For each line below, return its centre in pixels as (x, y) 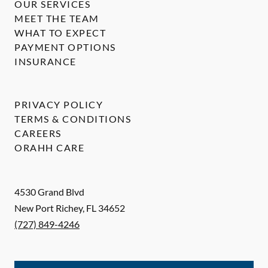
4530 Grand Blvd (49, 192)
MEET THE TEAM (57, 19)
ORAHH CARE (49, 148)
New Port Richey (48, 208)
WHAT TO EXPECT (60, 33)
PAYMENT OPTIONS (65, 47)
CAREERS (38, 133)
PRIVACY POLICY (59, 105)
